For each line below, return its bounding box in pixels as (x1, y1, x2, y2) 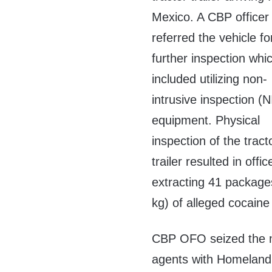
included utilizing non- (152, 72, 268, 86)
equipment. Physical (152, 114, 260, 127)
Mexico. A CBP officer (152, 10, 270, 24)
